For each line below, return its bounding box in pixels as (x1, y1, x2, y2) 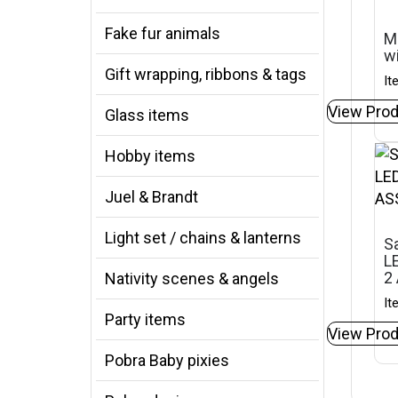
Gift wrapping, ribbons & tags (105, 65, 306, 84)
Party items (105, 310, 186, 329)
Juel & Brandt (105, 187, 198, 206)
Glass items (105, 106, 189, 124)
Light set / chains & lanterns (105, 228, 301, 247)
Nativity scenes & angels (105, 269, 279, 288)
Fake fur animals (105, 24, 220, 43)
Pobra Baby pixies (105, 351, 229, 370)
